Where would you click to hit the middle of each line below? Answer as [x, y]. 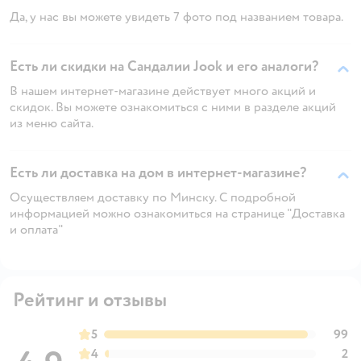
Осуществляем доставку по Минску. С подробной [153, 197]
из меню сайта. [52, 123]
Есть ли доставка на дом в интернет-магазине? [158, 172]
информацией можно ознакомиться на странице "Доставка [177, 213]
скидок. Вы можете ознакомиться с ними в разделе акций [173, 107]
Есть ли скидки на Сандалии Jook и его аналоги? [164, 66]
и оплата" [37, 229]
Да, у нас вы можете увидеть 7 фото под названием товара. [176, 17]
